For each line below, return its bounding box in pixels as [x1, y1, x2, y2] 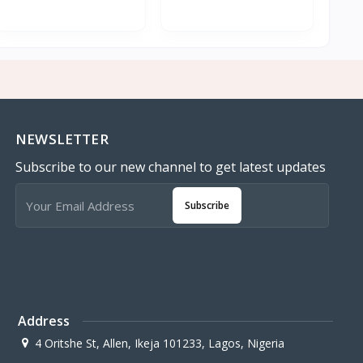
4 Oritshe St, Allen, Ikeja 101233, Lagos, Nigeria [35, 335, 285, 351]
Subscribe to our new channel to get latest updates [15, 158, 327, 176]
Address [18, 312, 70, 330]
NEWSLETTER [15, 130, 109, 148]
